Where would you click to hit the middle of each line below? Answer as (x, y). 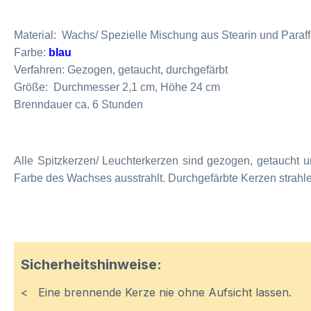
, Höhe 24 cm (187, 87)
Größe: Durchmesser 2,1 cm (84, 87)
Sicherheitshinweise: (93, 264)
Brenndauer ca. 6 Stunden (78, 104)
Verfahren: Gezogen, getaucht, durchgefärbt (121, 70)
